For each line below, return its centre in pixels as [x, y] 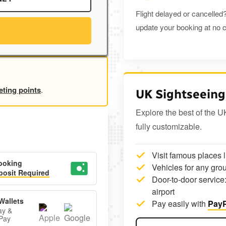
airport [163, 192]
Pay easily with [180, 204]
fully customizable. [169, 127]
